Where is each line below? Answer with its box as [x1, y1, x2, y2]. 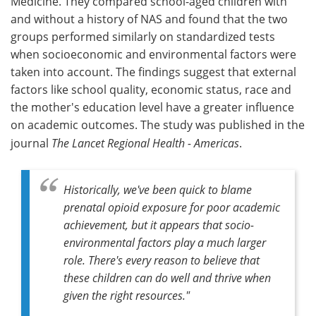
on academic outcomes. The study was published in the [11, 116, 305, 133]
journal [11, 135, 51, 151]
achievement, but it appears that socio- [63, 217, 254, 232]
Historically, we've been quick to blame [63, 181, 252, 197]
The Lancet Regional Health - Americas [51, 135, 239, 150]
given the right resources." [63, 287, 190, 303]
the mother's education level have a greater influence [11, 99, 294, 115]
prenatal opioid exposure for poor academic [63, 199, 280, 214]
